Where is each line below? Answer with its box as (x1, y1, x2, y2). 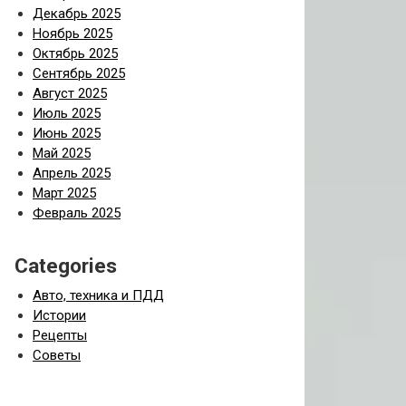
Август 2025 (33, 85, 107, 101)
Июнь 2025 (33, 125, 101, 141)
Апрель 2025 (33, 165, 111, 181)
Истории (33, 307, 86, 324)
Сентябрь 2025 (33, 65, 125, 82)
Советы (33, 347, 81, 363)
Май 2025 (33, 145, 91, 161)
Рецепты (33, 327, 87, 343)
